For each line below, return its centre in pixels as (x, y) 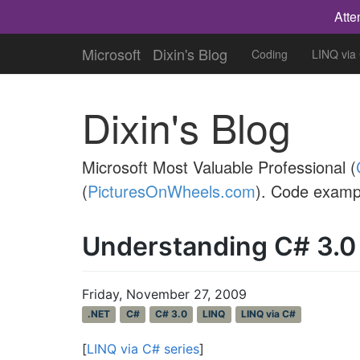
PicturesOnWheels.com (172, 191)
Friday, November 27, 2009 (164, 294)
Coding (270, 54)
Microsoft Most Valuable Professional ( (219, 167)
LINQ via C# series (143, 348)
